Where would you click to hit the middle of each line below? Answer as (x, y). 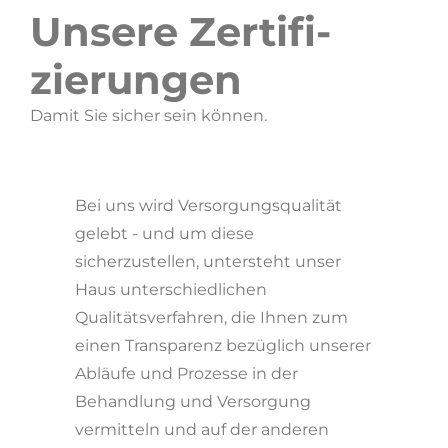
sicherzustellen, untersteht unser (208, 261)
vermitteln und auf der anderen (202, 429)
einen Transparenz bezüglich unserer (223, 345)
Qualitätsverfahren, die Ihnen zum (211, 317)
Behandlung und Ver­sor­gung (193, 401)
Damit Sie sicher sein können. (148, 115)
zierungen (136, 79)
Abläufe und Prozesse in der (186, 373)
